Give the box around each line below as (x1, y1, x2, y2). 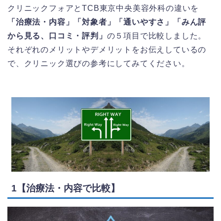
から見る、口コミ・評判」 (7, 31, 107, 40)
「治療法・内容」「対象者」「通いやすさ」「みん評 (7, 17, 207, 26)
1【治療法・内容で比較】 (11, 183, 120, 193)
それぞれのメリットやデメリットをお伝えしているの (7, 45, 207, 54)
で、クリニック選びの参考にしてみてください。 (7, 59, 190, 68)
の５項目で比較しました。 (107, 31, 207, 40)
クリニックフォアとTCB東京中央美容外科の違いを (7, 3, 199, 12)
